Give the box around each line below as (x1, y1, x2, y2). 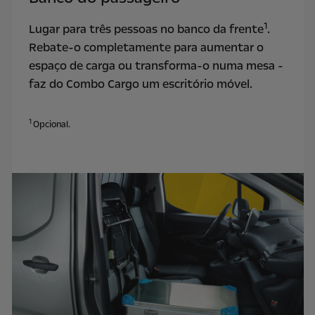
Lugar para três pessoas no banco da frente (28, 21, 264, 38)
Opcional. (32, 117, 70, 130)
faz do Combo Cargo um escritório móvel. (28, 76, 252, 93)
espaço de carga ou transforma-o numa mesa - (28, 58, 283, 75)
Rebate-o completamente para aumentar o (28, 39, 264, 56)
